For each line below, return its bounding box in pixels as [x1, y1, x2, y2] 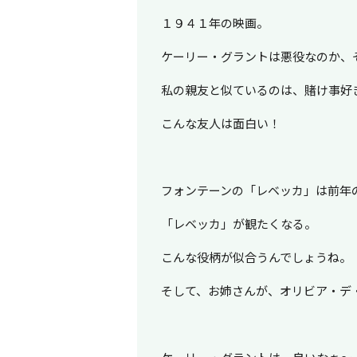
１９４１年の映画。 [160, 14, 269, 31]
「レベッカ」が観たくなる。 [160, 214, 316, 232]
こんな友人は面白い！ [160, 114, 280, 131]
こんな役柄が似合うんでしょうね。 [160, 248, 351, 265]
